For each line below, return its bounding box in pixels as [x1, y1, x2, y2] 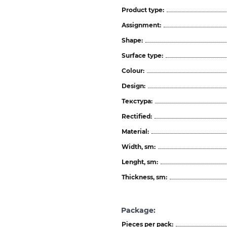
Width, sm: [122, 142, 156, 150]
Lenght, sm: [122, 158, 158, 166]
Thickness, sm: [122, 173, 167, 181]
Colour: [122, 66, 144, 74]
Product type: [122, 6, 164, 14]
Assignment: [122, 21, 161, 29]
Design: [122, 82, 145, 90]
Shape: [122, 36, 143, 44]
